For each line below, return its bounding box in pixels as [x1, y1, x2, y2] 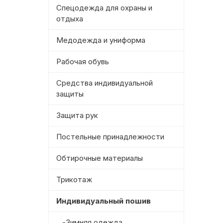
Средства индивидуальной [56, 78, 153, 88]
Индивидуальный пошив [56, 196, 151, 206]
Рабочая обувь [56, 57, 109, 67]
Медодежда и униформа [56, 35, 145, 45]
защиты [56, 89, 84, 99]
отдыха [56, 14, 83, 24]
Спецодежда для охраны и [56, 3, 152, 13]
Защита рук [56, 111, 98, 120]
